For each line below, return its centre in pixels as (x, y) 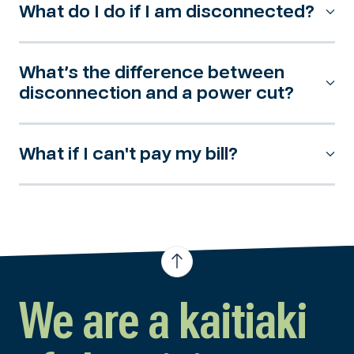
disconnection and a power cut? (156, 93)
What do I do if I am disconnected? (167, 11)
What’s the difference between (152, 72)
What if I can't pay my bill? (128, 154)
